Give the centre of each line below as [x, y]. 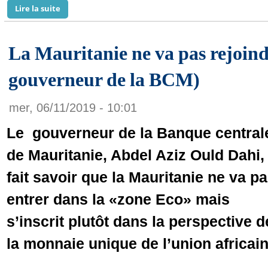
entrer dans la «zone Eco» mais [118, 199]
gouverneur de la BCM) [104, 80]
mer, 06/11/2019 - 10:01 [73, 108]
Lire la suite [38, 8]
